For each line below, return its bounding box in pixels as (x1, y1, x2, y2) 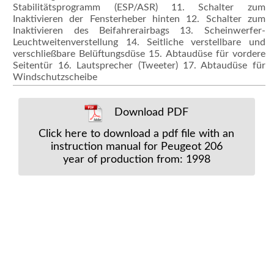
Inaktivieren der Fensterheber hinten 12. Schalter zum (13, 13, 265, 24)
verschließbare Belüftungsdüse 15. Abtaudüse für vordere (13, 48, 265, 59)
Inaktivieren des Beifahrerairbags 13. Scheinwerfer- (13, 25, 265, 35)
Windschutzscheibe (13, 72, 98, 82)
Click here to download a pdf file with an (39, 128, 235, 139)
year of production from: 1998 (62, 154, 210, 165)
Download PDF (111, 107, 189, 118)
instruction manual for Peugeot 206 (50, 141, 223, 152)
